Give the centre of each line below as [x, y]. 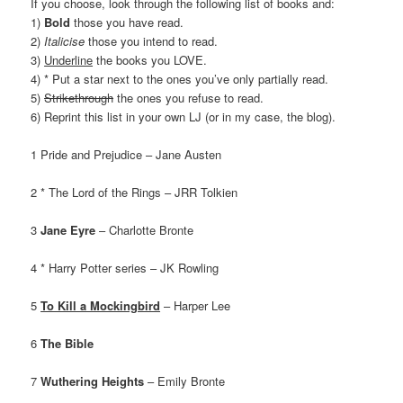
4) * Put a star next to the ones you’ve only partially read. [180, 78]
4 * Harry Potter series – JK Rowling [125, 268]
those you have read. [127, 22]
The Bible [67, 344]
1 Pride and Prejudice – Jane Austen [126, 154]
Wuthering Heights [93, 381]
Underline [69, 59]
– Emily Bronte [185, 381]
